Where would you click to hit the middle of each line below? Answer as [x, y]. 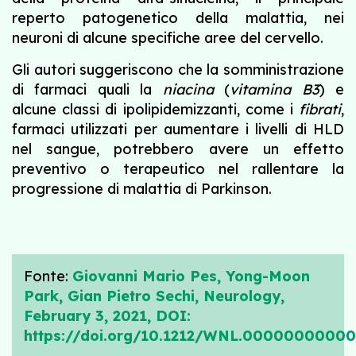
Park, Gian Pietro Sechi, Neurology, [154, 296]
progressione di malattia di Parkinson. [142, 189]
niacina [188, 89]
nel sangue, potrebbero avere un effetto [178, 149]
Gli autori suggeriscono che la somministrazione [178, 70]
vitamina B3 [275, 89]
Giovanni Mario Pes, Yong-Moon [191, 276]
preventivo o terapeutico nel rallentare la [178, 169]
